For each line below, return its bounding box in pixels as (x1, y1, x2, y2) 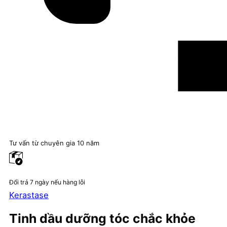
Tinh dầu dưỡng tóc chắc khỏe (9, 210, 196, 226)
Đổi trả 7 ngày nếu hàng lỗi (9, 178, 85, 186)
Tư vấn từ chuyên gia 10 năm (9, 139, 99, 147)
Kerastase (9, 190, 49, 201)
